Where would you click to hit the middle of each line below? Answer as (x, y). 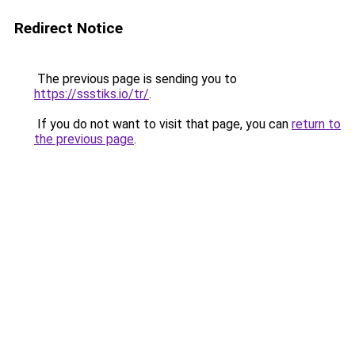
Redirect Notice (69, 28)
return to (316, 124)
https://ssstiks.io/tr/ (92, 94)
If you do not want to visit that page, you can (163, 124)
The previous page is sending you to (136, 79)
